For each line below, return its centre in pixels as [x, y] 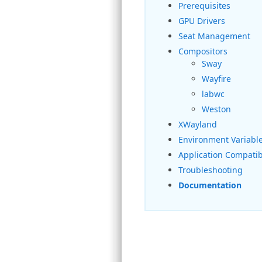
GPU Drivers [202, 21]
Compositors [203, 51]
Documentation [210, 185]
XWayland [198, 124]
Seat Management [214, 36]
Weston [216, 109]
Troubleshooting [211, 170]
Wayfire [216, 79]
